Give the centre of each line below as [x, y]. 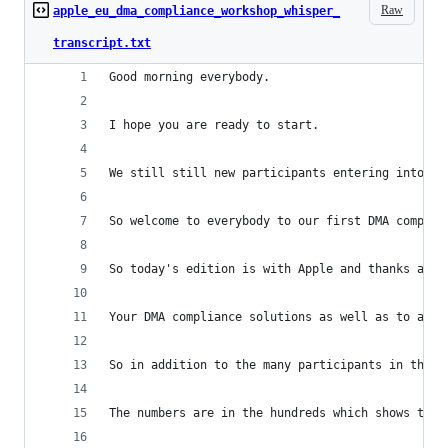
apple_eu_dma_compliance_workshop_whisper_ [196, 11]
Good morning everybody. [189, 77]
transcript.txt [102, 43]
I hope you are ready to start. [214, 125]
